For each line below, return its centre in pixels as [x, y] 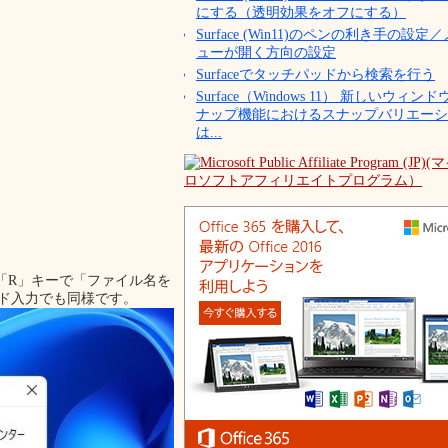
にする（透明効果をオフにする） [301, 13]
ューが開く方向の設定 [266, 53]
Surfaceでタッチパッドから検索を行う [315, 75]
